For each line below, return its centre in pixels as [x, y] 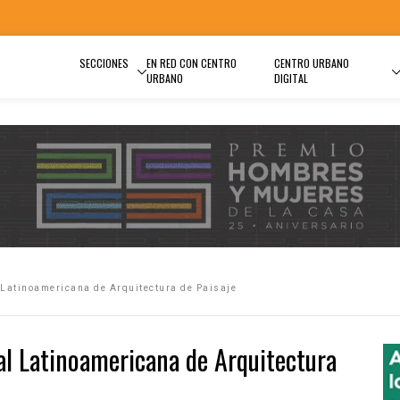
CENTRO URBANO [311, 63]
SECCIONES [104, 63]
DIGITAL [291, 78]
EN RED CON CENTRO [192, 63]
